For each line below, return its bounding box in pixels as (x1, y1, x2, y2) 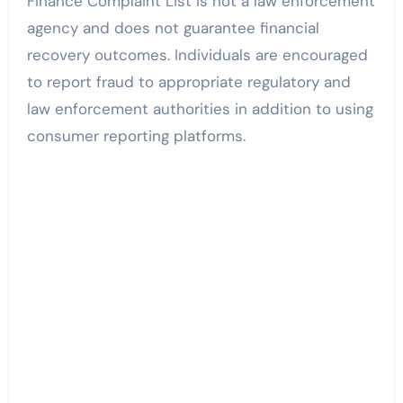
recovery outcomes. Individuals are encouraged (26, 45, 368, 66)
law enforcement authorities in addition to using (26, 99, 373, 120)
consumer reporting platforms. (26, 126, 246, 147)
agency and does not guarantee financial (26, 18, 319, 39)
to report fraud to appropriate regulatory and (26, 72, 351, 93)
